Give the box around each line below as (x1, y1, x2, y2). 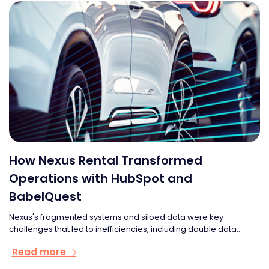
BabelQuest (9, 188, 82, 205)
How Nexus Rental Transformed (9, 152, 202, 169)
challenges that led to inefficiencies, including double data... (9, 223, 242, 235)
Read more (12, 245, 68, 259)
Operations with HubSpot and (9, 170, 192, 187)
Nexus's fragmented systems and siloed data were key (9, 211, 223, 223)
